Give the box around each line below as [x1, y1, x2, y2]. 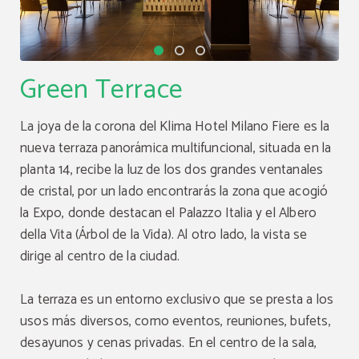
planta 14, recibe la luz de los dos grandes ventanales [20, 158, 324, 181]
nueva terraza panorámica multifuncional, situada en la [20, 136, 332, 159]
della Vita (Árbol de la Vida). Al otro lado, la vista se [20, 223, 308, 246]
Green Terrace [20, 67, 184, 112]
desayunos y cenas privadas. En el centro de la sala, [20, 331, 317, 354]
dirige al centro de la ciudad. [20, 244, 180, 268]
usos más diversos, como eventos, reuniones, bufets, [20, 309, 331, 333]
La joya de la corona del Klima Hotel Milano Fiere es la [20, 115, 330, 138]
